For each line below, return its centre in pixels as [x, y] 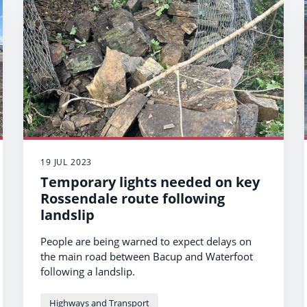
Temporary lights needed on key [150, 182]
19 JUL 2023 [66, 162]
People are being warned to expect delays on [146, 241]
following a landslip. [88, 271]
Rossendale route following [133, 198]
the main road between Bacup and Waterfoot [147, 256]
